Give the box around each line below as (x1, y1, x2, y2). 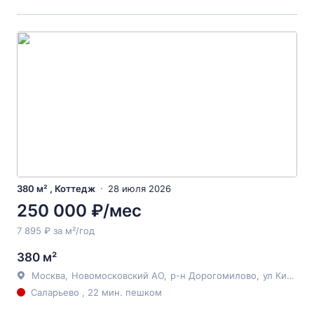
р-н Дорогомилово (170, 270, 257, 281)
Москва (32, 270, 65, 281)
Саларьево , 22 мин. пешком (31, 287, 162, 298)
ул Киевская (263, 270, 287, 281)
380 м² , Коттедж (17, 183, 95, 194)
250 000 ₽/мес (17, 200, 142, 221)
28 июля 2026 (108, 183, 171, 194)
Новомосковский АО (71, 270, 164, 281)
